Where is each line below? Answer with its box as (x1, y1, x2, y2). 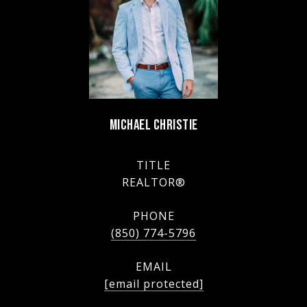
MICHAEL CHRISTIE (109, 116, 198, 134)
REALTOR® (121, 174, 186, 190)
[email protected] (103, 275, 204, 291)
